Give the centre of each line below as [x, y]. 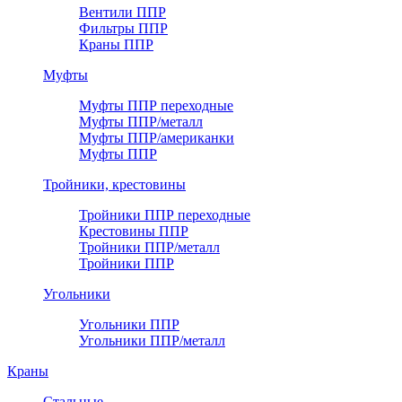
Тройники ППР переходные [165, 215]
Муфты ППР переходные [156, 106]
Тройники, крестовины [114, 185]
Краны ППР [116, 45]
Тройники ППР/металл [149, 248]
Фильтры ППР [123, 29]
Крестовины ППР [134, 232]
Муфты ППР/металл [141, 122]
